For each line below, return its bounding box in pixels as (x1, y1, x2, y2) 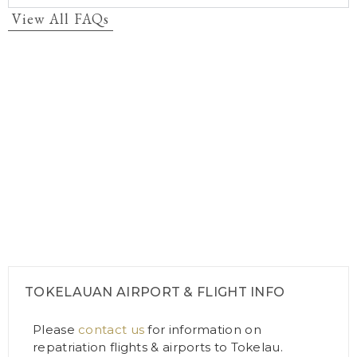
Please (33, 321, 79, 337)
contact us (78, 321, 145, 337)
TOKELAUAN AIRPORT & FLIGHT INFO (25, 284, 285, 300)
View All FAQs (12, 9, 109, 28)
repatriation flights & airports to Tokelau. (33, 339, 283, 355)
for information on (144, 321, 261, 337)
